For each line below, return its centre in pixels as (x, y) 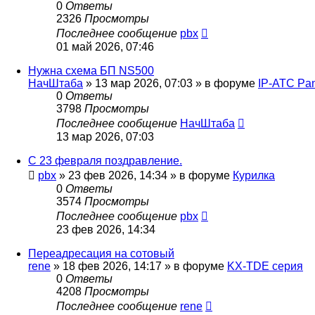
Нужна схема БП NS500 (91, 71)
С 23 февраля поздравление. (105, 161)
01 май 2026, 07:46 (105, 47)
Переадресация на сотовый (101, 254)
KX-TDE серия (265, 266)
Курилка (254, 176)
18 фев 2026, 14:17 (112, 266)
